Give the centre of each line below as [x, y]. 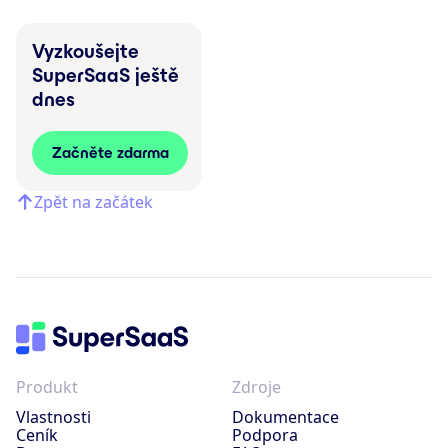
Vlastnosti [53, 416]
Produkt [47, 386]
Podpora [265, 434]
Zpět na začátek [93, 201]
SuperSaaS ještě [105, 74]
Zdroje [256, 386]
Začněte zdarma [110, 152]
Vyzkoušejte [85, 50]
